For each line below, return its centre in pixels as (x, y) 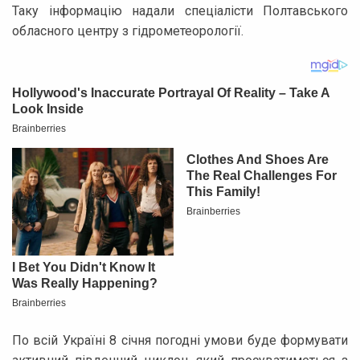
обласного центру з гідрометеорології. (128, 31)
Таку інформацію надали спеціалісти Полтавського (180, 10)
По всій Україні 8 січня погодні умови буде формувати (180, 340)
